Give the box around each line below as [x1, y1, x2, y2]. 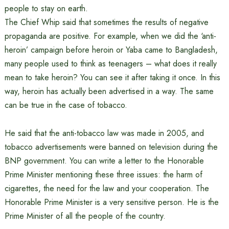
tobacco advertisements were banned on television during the [4, 141, 218, 153]
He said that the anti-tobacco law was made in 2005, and [4, 127, 204, 139]
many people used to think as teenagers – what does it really [4, 58, 217, 70]
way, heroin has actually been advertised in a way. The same [4, 85, 214, 97]
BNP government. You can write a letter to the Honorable [4, 155, 204, 167]
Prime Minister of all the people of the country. [4, 210, 166, 222]
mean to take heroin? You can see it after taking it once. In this [4, 72, 220, 83]
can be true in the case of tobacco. [4, 99, 127, 111]
